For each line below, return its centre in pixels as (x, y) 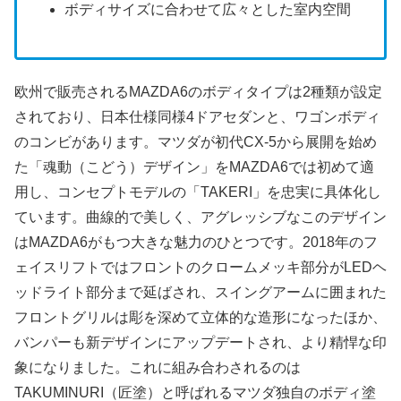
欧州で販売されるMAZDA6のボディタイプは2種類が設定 (198, 91)
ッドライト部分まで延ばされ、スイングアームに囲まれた (200, 292)
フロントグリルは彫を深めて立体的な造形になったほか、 (200, 317)
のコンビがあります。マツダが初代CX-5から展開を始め (196, 141)
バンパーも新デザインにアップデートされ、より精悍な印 (200, 342)
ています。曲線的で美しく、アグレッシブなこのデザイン (200, 217)
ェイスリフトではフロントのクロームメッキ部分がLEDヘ (200, 267)
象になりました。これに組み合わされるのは (158, 367)
